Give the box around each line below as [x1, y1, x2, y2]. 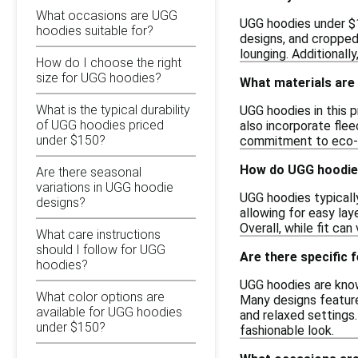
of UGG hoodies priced [36, 117, 164, 133]
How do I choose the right [36, 54, 181, 70]
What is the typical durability [36, 101, 190, 117]
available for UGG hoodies [36, 304, 182, 320]
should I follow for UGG [36, 241, 165, 257]
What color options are [36, 288, 165, 304]
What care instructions [36, 226, 161, 242]
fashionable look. [240, 322, 334, 338]
